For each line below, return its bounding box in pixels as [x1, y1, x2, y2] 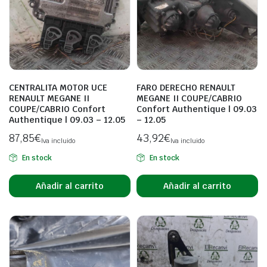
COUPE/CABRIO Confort [9, 104, 105, 114]
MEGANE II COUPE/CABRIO [136, 93, 242, 104]
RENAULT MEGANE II [9, 93, 89, 104]
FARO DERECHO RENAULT [136, 82, 235, 93]
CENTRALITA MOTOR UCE [9, 82, 107, 93]
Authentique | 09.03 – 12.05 [9, 114, 125, 125]
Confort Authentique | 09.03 [136, 104, 257, 114]
